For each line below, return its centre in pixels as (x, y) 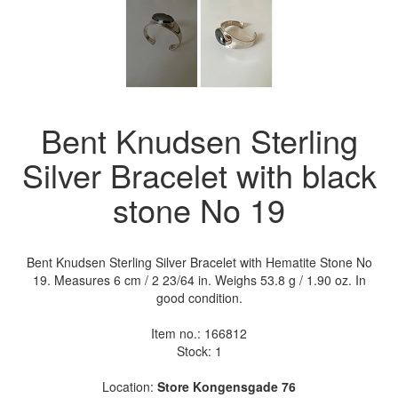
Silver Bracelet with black (199, 174)
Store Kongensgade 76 (227, 386)
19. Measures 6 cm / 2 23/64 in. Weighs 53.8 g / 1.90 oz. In (199, 279)
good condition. (199, 297)
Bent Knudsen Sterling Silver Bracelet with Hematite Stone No (199, 262)
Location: (130, 386)
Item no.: (178, 333)
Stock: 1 (199, 350)
